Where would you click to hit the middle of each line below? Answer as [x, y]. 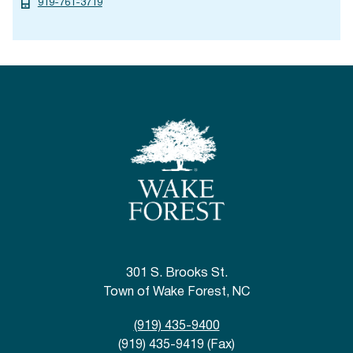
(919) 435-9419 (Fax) [176, 346]
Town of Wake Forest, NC [176, 293]
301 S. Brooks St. [176, 274]
